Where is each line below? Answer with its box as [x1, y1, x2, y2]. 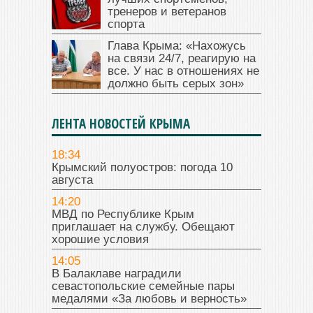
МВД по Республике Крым [52, 207, 194, 221]
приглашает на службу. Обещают [52, 219, 235, 233]
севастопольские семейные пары [52, 279, 235, 293]
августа [52, 173, 93, 187]
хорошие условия [52, 232, 149, 246]
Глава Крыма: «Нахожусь [108, 38, 246, 52]
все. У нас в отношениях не [108, 64, 259, 78]
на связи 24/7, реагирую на [108, 51, 256, 65]
